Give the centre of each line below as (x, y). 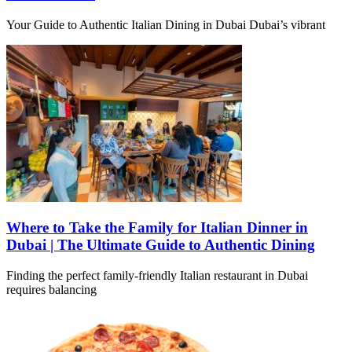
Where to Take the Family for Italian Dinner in (157, 228)
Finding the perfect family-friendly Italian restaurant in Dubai (157, 276)
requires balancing (51, 290)
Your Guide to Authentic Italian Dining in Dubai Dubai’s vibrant (166, 24)
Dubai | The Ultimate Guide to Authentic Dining (161, 245)
